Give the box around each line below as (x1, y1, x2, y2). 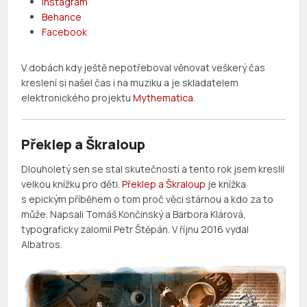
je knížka (206, 177, 247, 191)
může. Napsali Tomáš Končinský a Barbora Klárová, (21, 208, 247, 221)
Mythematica (133, 91, 194, 105)
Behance (42, 10, 82, 24)
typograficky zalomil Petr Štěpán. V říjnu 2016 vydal (21, 223, 249, 236)
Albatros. (21, 238, 63, 251)
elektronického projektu (21, 91, 134, 105)
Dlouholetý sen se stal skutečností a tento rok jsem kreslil (21, 162, 285, 176)
